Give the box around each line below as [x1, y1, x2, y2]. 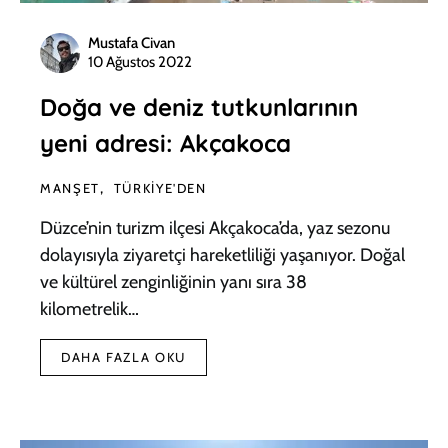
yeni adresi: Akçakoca [40, 127, 291, 158]
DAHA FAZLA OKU [61, 348, 186, 365]
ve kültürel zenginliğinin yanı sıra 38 [40, 270, 307, 293]
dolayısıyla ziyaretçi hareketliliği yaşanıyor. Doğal [40, 243, 405, 266]
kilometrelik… [40, 297, 139, 320]
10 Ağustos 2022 [88, 52, 192, 71]
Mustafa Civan [88, 33, 175, 52]
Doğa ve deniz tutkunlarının [40, 91, 358, 122]
